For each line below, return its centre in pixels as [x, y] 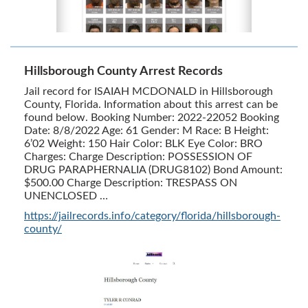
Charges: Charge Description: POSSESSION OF [138, 156]
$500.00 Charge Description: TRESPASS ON [131, 183]
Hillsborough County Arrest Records [123, 71]
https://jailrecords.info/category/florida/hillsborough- [152, 216]
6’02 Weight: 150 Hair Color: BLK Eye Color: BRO [143, 143]
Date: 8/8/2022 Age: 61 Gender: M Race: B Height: [146, 130]
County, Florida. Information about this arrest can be [151, 104]
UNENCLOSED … [66, 196]
